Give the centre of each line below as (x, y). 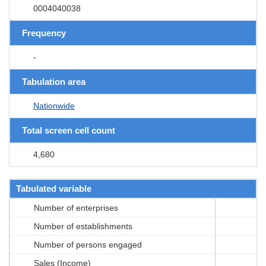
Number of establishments (83, 226)
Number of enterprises (76, 208)
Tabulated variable (54, 188)
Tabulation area (54, 81)
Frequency (44, 33)
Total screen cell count (69, 130)
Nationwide (54, 105)
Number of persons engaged (88, 244)
